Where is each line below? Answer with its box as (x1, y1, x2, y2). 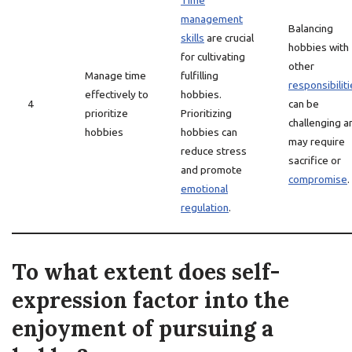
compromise (288, 173, 347, 185)
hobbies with (288, 41, 349, 53)
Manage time (85, 69, 146, 82)
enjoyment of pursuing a (12, 314, 273, 343)
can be (288, 97, 319, 110)
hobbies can (181, 126, 237, 138)
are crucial (204, 31, 254, 44)
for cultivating (181, 50, 245, 63)
